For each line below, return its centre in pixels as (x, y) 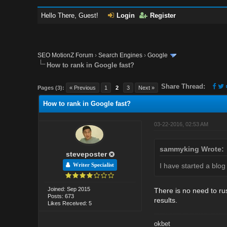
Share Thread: (183, 86)
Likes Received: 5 (70, 203)
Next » (147, 87)
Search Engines (121, 55)
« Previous (83, 87)
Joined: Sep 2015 (69, 189)
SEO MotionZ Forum (66, 55)
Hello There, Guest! (71, 15)
